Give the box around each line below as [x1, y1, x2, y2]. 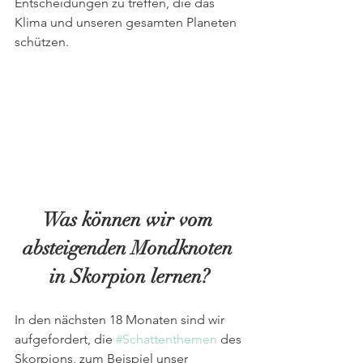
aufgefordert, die [15, 331, 116, 348]
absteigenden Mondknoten [22, 236, 237, 261]
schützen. [15, 33, 69, 49]
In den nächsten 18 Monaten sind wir [15, 312, 228, 328]
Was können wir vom [42, 207, 217, 233]
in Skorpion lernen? [49, 264, 210, 289]
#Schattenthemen [116, 331, 217, 348]
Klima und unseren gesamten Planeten [15, 14, 240, 30]
